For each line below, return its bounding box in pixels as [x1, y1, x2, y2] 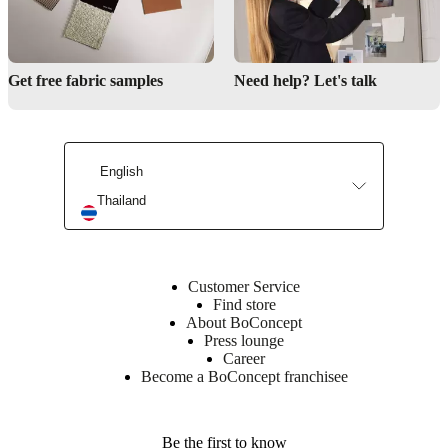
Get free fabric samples [8, 71, 163, 89]
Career [223, 349, 265, 367]
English [100, 164, 143, 180]
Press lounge [204, 331, 284, 349]
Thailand [97, 192, 146, 208]
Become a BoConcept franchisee [140, 367, 348, 385]
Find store [212, 295, 276, 313]
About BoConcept [186, 313, 302, 331]
